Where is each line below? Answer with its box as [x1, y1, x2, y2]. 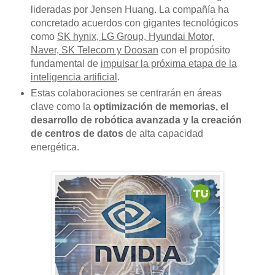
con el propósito [158, 45, 230, 56]
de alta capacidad [123, 128, 203, 139]
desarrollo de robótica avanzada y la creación [30, 115, 242, 126]
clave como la [30, 101, 93, 112]
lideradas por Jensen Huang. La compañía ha [30, 4, 229, 15]
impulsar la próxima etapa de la [100, 58, 237, 69]
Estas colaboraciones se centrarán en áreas [30, 88, 222, 99]
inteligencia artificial [30, 72, 117, 83]
